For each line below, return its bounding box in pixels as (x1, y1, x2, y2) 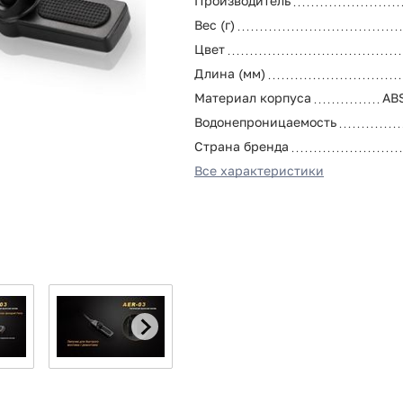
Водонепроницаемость (194, 113, 336, 130)
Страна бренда (194, 138, 289, 154)
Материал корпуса (194, 89, 311, 105)
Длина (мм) (194, 65, 265, 81)
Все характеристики (194, 162, 324, 178)
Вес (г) (194, 16, 235, 32)
